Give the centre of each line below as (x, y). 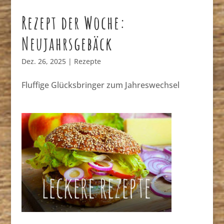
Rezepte (87, 61)
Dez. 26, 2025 (43, 61)
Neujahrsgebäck (67, 43)
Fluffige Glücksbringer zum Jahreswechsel (100, 85)
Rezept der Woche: (73, 22)
